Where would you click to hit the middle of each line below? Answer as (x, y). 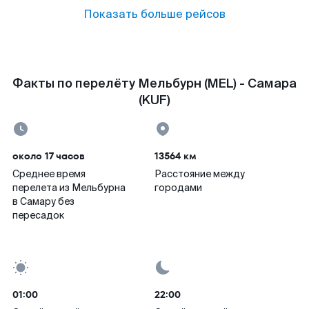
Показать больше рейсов (154, 14)
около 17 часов (49, 156)
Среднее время (49, 174)
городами (178, 188)
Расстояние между (200, 174)
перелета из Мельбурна (69, 188)
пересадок (38, 215)
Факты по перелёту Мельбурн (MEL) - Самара (154, 83)
